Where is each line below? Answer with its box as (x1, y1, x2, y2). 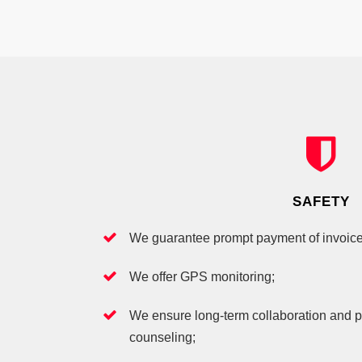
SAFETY (292, 194, 350, 209)
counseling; (129, 330, 196, 344)
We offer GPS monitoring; (129, 270, 275, 284)
